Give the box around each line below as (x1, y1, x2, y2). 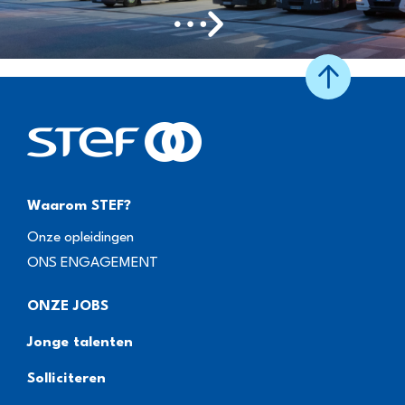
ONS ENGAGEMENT (27, 255, 158, 270)
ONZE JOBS (27, 298, 108, 314)
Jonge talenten (27, 334, 133, 350)
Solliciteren (27, 371, 106, 386)
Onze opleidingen (27, 230, 134, 245)
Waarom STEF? (27, 198, 131, 213)
